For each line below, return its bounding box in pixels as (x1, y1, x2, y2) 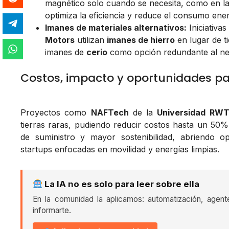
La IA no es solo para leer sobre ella (42, 179, 200, 190)
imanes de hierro (107, 35, 175, 45)
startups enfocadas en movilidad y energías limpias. (20, 144, 219, 155)
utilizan (75, 35, 107, 45)
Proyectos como (20, 107, 91, 118)
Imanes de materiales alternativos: (45, 22, 187, 33)
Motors (45, 35, 75, 45)
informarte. (33, 205, 71, 216)
